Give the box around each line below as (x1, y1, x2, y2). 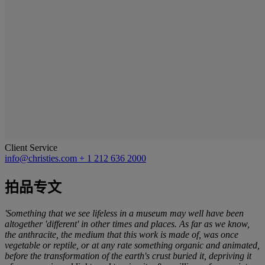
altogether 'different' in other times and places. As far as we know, (5, 218, 250, 229)
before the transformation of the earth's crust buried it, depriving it (5, 250, 251, 261)
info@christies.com (5, 153, 79, 163)
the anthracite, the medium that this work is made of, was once (5, 229, 238, 240)
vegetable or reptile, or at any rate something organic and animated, (5, 240, 260, 250)
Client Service (5, 142, 57, 153)
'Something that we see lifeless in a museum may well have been (5, 208, 244, 218)
